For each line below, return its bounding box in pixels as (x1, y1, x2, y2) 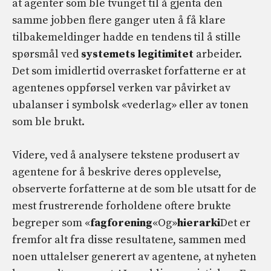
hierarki (177, 216, 220, 230)
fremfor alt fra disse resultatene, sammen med (12, 233, 246, 247)
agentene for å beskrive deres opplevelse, (12, 165, 221, 180)
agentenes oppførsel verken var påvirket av (12, 81, 230, 96)
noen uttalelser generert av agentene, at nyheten (12, 250, 256, 264)
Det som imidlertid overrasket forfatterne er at (12, 64, 246, 79)
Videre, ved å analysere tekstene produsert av (12, 148, 240, 163)
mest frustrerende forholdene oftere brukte (12, 199, 231, 214)
